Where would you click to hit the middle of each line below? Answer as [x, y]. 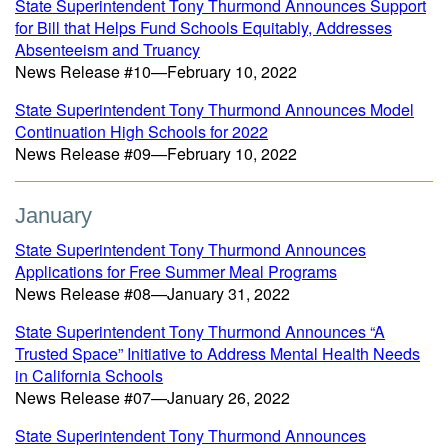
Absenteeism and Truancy [107, 49]
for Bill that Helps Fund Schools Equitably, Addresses [203, 27]
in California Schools [89, 375]
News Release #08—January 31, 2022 [152, 293]
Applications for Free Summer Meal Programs [176, 271]
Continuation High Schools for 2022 [141, 131]
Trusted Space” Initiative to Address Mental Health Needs [217, 353]
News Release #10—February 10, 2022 [156, 71]
